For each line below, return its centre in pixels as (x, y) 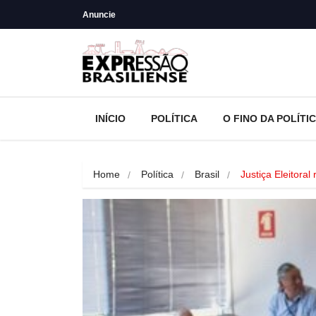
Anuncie (99, 14)
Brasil (207, 174)
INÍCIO (110, 118)
